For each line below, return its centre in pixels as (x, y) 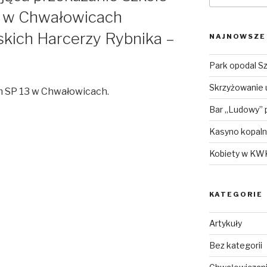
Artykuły (225, 223)
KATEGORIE (236, 194)
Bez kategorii (235, 245)
